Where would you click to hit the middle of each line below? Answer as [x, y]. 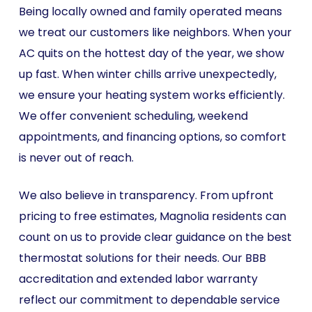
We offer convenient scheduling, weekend [133, 116]
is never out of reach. [76, 158]
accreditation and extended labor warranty [138, 279]
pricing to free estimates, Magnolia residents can [152, 216]
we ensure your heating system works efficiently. [151, 95]
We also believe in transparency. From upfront [146, 195]
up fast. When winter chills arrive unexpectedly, [147, 74]
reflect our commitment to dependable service [149, 300]
